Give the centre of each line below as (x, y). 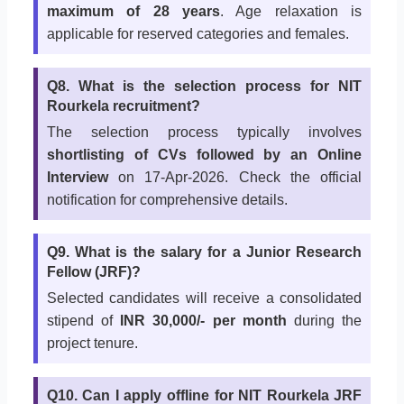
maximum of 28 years (133, 12)
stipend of (83, 321)
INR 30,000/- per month (203, 321)
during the (324, 321)
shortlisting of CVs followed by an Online (204, 155)
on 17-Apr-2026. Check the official (235, 178)
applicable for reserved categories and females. (197, 34)
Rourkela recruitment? (123, 106)
